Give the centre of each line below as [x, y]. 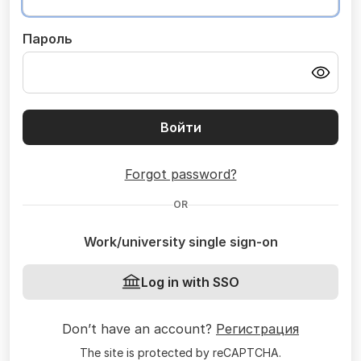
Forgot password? [180, 174]
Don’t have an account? [139, 329]
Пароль [48, 39]
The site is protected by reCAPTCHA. [180, 353]
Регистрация [257, 329]
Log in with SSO [190, 282]
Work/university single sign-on [180, 242]
